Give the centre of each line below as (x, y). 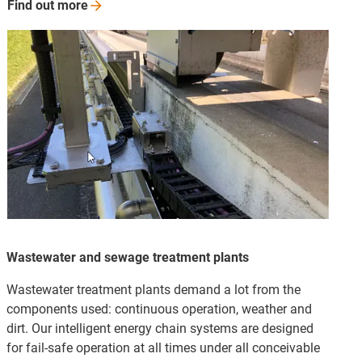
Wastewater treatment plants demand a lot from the (154, 290)
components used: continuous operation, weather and (159, 309)
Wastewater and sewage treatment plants (128, 258)
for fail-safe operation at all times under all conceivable (163, 348)
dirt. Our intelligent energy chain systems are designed (160, 329)
